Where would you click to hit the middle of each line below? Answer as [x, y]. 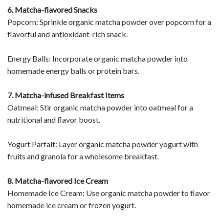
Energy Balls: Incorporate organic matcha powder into [98, 58]
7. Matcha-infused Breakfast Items [66, 95]
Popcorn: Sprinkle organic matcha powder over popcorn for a [109, 22]
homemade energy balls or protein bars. [73, 70]
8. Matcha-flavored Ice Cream [58, 180]
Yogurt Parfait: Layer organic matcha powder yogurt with [103, 144]
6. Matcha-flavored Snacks [52, 9]
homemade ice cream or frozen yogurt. [72, 205]
